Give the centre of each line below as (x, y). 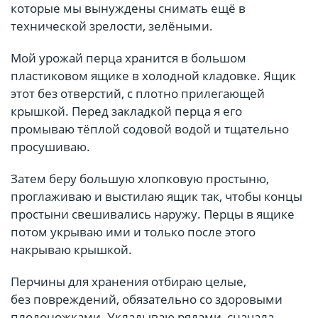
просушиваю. (50, 146)
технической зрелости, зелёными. (112, 26)
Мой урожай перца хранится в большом (128, 57)
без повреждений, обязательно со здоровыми (147, 299)
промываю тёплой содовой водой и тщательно (150, 128)
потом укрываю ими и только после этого (133, 231)
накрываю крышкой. (71, 249)
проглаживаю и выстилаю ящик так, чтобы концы (157, 196)
